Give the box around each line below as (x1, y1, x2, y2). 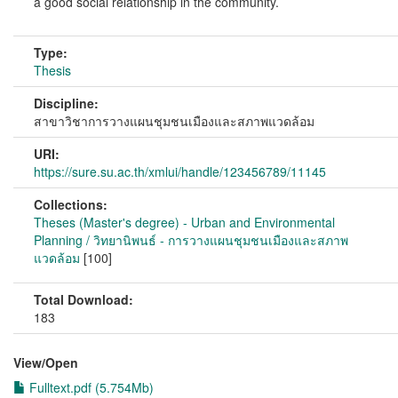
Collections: (34, 195, 107, 213)
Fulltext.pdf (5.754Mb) (26, 378, 154, 396)
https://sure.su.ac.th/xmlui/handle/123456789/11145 (34, 163, 326, 180)
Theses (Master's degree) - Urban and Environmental (34, 213, 335, 231)
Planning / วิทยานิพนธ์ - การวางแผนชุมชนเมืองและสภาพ (34, 231, 348, 249)
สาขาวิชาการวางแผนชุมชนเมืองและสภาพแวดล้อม (34, 112, 314, 130)
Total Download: (34, 291, 133, 308)
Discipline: (34, 94, 99, 112)
